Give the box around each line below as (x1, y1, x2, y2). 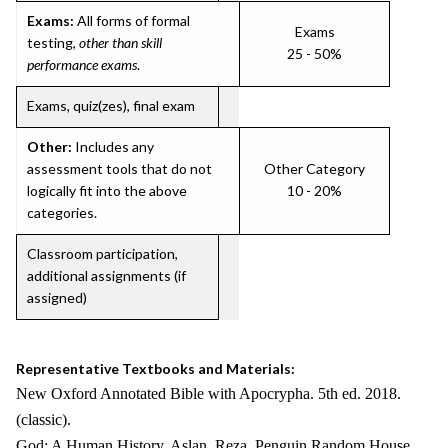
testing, (27, 34, 79, 51)
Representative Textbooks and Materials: (16, 360, 295, 377)
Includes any (72, 138, 154, 155)
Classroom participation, (27, 245, 178, 262)
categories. (27, 204, 97, 221)
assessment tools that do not (27, 160, 212, 177)
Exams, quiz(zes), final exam (27, 97, 195, 114)
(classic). (16, 411, 71, 428)
